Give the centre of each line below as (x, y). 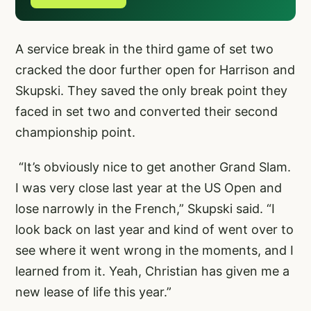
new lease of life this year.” (93, 292)
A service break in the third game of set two (144, 49)
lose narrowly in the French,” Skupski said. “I (145, 208)
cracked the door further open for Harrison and (155, 69)
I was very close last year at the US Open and (149, 187)
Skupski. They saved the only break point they (151, 90)
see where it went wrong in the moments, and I (154, 250)
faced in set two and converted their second (146, 111)
